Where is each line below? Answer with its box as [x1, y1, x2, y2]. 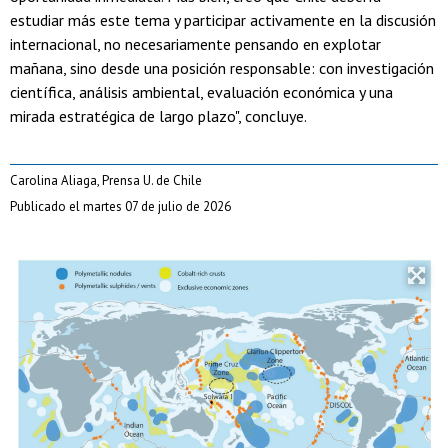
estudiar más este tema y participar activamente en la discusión [10, 10, 436, 31]
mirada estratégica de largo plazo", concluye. [10, 106, 307, 127]
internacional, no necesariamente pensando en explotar [10, 34, 381, 55]
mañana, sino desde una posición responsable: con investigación [10, 58, 434, 79]
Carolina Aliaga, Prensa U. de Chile [10, 172, 202, 190]
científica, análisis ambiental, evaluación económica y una [10, 82, 393, 103]
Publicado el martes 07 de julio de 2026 [10, 198, 231, 216]
